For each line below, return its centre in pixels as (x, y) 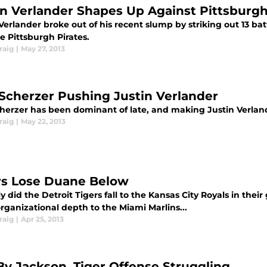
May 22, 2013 (43, 121)
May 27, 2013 (43, 49)
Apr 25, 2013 (42, 219)
